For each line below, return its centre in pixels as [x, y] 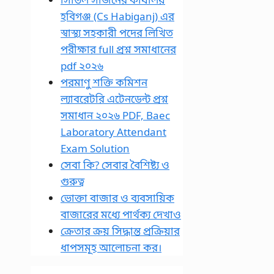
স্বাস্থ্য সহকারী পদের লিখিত [117, 33]
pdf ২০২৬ [82, 66]
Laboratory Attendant [113, 132]
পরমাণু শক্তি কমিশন [104, 83]
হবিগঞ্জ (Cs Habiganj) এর [117, 17]
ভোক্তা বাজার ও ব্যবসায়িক [117, 198]
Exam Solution [95, 149]
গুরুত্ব [72, 182]
